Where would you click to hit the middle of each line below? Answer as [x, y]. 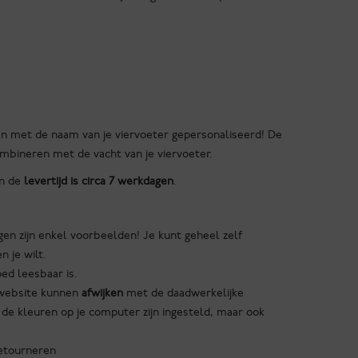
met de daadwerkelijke [184, 293]
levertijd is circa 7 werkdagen [99, 181]
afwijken [103, 293]
